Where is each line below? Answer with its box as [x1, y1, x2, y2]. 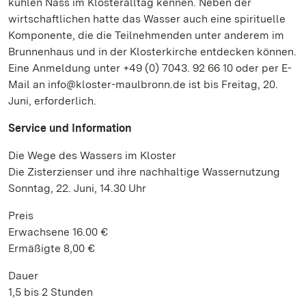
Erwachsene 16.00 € [8, 225, 108, 238]
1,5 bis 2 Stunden [8, 286, 93, 298]
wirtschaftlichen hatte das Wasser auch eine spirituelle [8, 12, 286, 25]
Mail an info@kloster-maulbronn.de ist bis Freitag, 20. [8, 78, 278, 91]
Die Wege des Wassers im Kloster [8, 149, 176, 162]
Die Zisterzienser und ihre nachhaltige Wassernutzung [8, 165, 280, 178]
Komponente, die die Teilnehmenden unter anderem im [8, 29, 284, 42]
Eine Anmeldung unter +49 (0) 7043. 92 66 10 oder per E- [8, 61, 292, 74]
